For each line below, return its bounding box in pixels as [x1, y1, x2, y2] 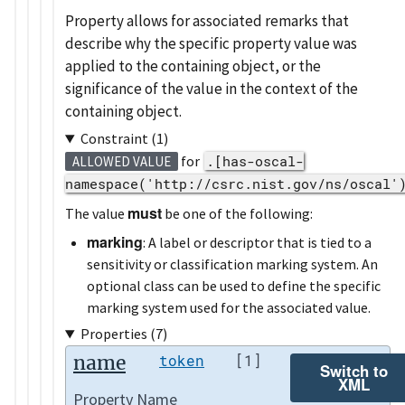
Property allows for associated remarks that [65, 11, 349, 32]
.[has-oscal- [206, 152, 304, 171]
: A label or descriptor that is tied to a [143, 233, 372, 252]
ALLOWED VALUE [72, 153, 171, 171]
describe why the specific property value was [65, 33, 357, 54]
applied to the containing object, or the [65, 56, 321, 77]
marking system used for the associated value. [87, 298, 371, 317]
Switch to [320, 360, 389, 382]
